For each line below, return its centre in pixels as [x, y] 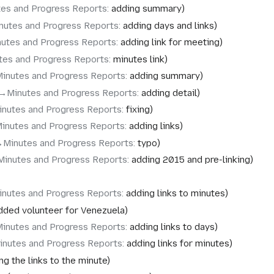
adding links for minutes [178, 244]
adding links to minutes [175, 194]
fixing [138, 109]
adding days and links [168, 25]
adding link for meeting [170, 43]
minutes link [139, 59]
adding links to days [172, 227]
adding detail [169, 93]
